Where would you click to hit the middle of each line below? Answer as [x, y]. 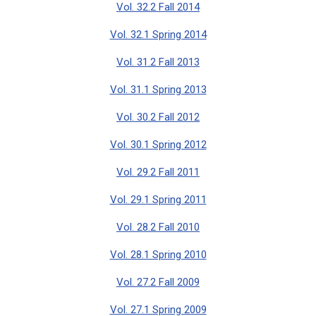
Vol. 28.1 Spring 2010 [158, 254]
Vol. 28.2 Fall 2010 [158, 227]
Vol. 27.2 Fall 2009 [158, 282]
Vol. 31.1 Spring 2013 [158, 89]
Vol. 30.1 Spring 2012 [158, 144]
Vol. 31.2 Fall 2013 [158, 62]
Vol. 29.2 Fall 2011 [158, 172]
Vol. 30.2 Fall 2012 [158, 117]
